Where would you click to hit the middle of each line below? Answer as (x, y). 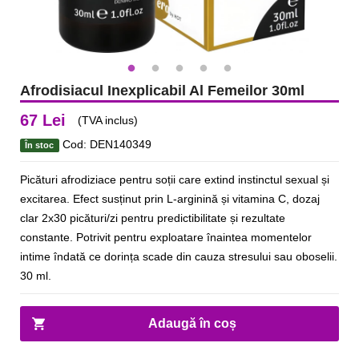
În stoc (40, 145)
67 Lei (43, 120)
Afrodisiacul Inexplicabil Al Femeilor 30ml (162, 91)
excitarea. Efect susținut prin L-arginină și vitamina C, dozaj (170, 199)
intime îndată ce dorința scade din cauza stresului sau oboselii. (179, 256)
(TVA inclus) (108, 120)
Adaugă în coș (192, 323)
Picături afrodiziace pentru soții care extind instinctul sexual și (175, 179)
